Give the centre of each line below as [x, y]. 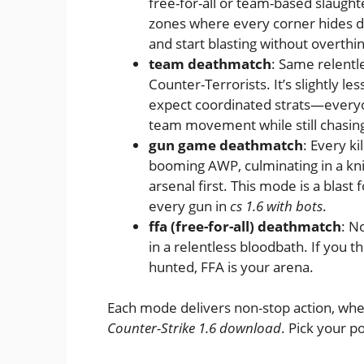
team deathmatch [210, 63]
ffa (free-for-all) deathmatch [245, 226]
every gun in [189, 206]
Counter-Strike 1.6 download [194, 328]
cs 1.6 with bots [276, 206]
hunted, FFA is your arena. [231, 266]
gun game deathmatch [226, 145]
